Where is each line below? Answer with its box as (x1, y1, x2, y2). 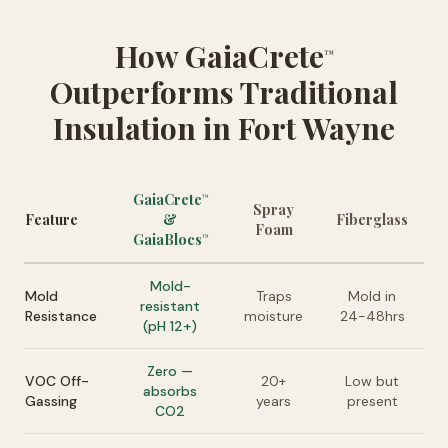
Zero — (147, 362, 193, 380)
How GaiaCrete (114, 36, 324, 76)
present (346, 392, 398, 410)
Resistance (25, 307, 97, 325)
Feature (25, 210, 78, 229)
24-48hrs (339, 307, 405, 325)
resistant (140, 297, 200, 315)
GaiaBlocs (132, 230, 202, 249)
